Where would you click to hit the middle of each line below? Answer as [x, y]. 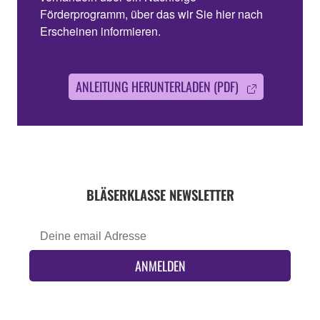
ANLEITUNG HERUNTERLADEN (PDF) [157, 87]
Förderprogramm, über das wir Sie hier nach [151, 14]
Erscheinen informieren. [100, 31]
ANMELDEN [160, 266]
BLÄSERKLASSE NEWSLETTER [160, 194]
